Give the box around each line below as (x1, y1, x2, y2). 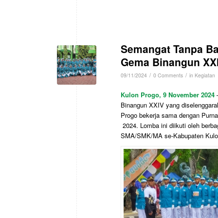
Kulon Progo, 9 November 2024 (121, 90, 215, 99)
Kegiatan (195, 71, 215, 79)
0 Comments (153, 71, 183, 79)
